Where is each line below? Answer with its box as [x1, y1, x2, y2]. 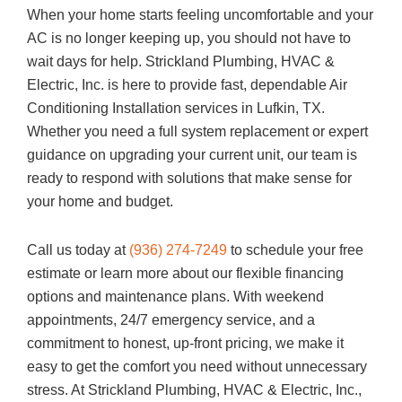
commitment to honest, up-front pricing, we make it [27, 336, 344, 351]
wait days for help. [27, 54, 145, 69]
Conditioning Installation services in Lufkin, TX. [27, 100, 325, 116]
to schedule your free [227, 242, 363, 258]
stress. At [27, 382, 88, 398]
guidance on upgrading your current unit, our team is [27, 147, 357, 162]
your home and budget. [27, 194, 173, 209]
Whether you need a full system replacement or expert [27, 124, 368, 139]
